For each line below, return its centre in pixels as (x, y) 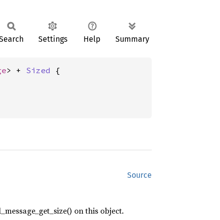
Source (139, 175)
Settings (53, 39)
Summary (132, 39)
